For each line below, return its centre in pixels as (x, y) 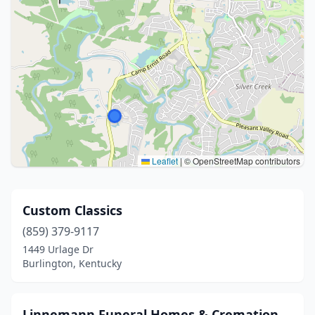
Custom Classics (72, 210)
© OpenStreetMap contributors (241, 161)
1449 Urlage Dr (58, 249)
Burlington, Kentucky (72, 263)
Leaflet (164, 161)
